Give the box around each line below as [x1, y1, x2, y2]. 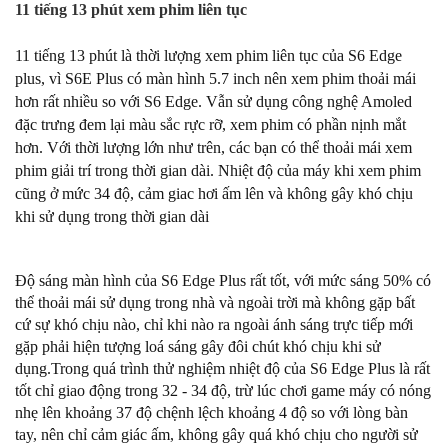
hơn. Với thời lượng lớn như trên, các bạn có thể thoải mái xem [15, 139, 412, 156]
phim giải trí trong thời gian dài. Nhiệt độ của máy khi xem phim [15, 162, 421, 179]
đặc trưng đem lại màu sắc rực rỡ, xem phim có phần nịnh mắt [15, 116, 406, 133]
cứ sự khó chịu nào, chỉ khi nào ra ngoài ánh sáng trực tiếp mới [15, 316, 413, 333]
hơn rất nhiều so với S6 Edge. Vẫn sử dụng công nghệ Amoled [15, 93, 412, 110]
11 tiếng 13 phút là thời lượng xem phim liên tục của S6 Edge [15, 47, 402, 64]
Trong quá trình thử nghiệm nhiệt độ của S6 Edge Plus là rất [51, 360, 430, 377]
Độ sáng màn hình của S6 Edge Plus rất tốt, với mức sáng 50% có [15, 272, 431, 289]
